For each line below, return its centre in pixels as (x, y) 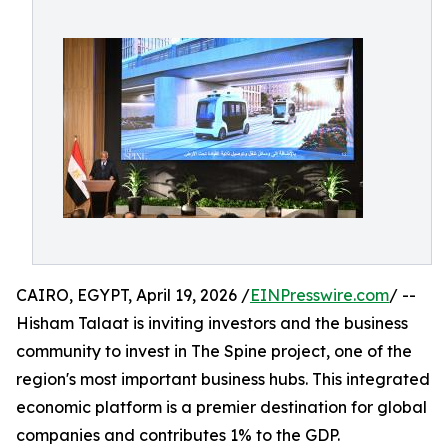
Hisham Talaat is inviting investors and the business (212, 323)
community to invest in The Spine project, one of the (214, 351)
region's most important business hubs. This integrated (223, 379)
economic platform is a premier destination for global (221, 407)
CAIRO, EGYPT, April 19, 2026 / (133, 295)
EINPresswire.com (319, 295)
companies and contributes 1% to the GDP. (178, 435)
